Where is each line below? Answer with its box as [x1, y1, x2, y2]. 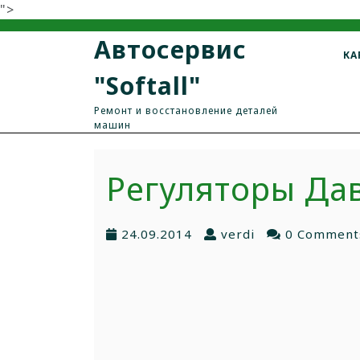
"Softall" [94, 69, 201, 102]
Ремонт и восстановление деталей [94, 104, 278, 117]
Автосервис [94, 33, 247, 66]
